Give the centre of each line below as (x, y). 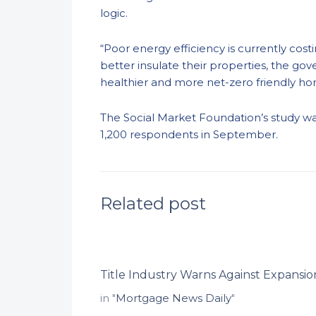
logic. (117, 13)
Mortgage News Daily (174, 298)
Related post (153, 203)
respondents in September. (204, 134)
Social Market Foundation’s (197, 117)
